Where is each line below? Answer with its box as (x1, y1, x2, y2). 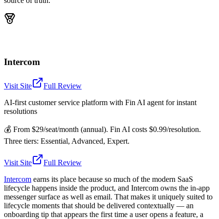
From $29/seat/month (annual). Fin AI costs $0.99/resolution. (13, 125, 201, 134)
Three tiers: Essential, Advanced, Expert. (4, 137, 130, 146)
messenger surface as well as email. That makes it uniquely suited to (4, 193, 213, 201)
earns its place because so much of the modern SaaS (31, 175, 193, 184)
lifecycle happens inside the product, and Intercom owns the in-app (4, 184, 210, 193)
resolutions (4, 107, 37, 116)
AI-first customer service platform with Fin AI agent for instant (4, 98, 197, 107)
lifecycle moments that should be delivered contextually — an (4, 201, 194, 210)
